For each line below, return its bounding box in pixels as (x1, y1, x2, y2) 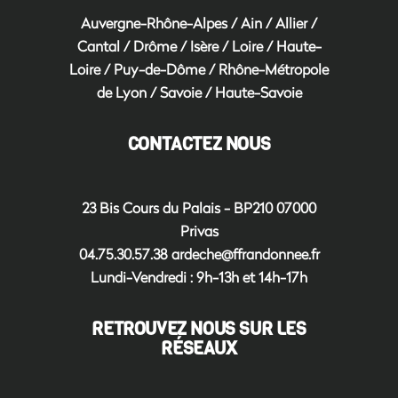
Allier (275, 13, 307, 32)
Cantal (76, 36, 120, 55)
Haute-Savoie (214, 83, 302, 101)
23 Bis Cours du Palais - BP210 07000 (82, 198, 316, 217)
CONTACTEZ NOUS (127, 132, 271, 156)
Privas (179, 221, 219, 240)
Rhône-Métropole (219, 60, 329, 78)
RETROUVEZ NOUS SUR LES (92, 317, 306, 341)
